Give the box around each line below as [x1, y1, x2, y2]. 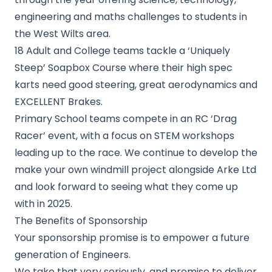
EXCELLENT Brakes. [15, 95, 103, 109]
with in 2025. [15, 197, 75, 211]
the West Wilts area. [15, 27, 110, 41]
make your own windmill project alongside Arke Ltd [15, 163, 256, 177]
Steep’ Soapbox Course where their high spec [15, 61, 233, 75]
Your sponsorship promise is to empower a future [15, 231, 250, 245]
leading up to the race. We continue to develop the [15, 146, 257, 160]
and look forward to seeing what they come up [15, 180, 238, 194]
